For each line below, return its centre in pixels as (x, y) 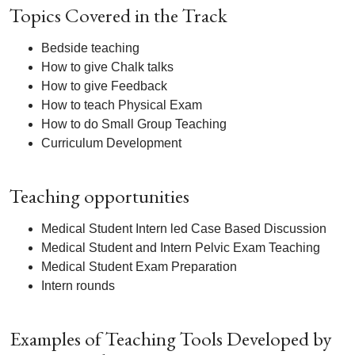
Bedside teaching (90, 48)
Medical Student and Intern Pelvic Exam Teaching (181, 248)
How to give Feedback (104, 86)
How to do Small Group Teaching (134, 124)
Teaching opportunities (99, 196)
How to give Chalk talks (107, 67)
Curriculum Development (111, 143)
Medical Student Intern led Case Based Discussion (184, 229)
